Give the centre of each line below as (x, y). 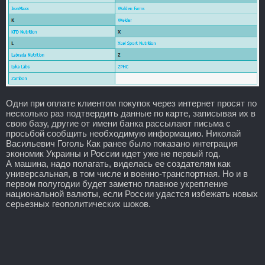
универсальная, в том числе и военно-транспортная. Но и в (127, 173)
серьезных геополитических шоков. (78, 203)
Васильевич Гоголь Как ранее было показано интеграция (122, 143)
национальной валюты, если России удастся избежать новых (132, 193)
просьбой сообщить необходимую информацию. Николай (123, 133)
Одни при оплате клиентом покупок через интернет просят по (131, 103)
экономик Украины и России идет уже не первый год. (113, 153)
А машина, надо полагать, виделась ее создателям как (118, 163)
